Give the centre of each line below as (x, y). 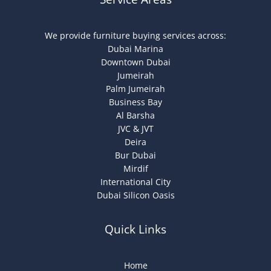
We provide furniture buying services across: (135, 35)
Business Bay (135, 102)
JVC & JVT (135, 128)
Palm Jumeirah (135, 88)
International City (135, 181)
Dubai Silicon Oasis (135, 195)
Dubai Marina (135, 48)
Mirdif (135, 168)
